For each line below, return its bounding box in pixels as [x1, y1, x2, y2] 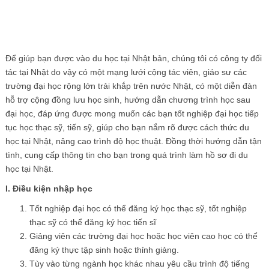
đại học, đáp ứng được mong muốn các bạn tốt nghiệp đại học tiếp [5, 108, 259, 118]
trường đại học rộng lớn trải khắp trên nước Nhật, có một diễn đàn [5, 80, 257, 91]
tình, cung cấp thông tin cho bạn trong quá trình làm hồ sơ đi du [5, 150, 248, 160]
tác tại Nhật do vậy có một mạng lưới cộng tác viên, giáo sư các [5, 67, 247, 77]
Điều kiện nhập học [12, 183, 92, 193]
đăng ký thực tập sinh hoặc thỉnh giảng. [29, 244, 179, 255]
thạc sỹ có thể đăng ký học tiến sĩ [29, 217, 156, 227]
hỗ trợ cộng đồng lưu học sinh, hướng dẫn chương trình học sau [5, 94, 250, 104]
